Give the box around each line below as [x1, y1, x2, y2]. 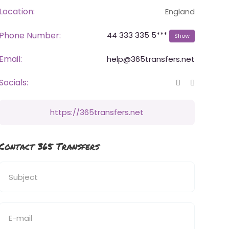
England [165, 6, 195, 17]
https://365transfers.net [50, 107, 144, 118]
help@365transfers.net [106, 54, 195, 64]
